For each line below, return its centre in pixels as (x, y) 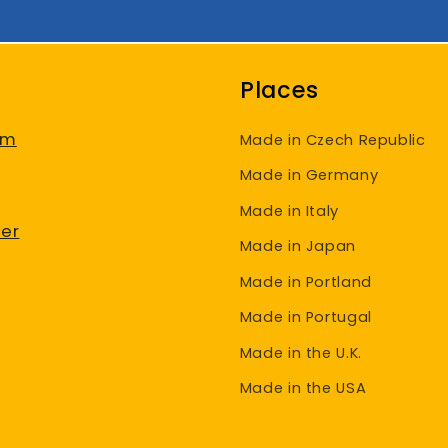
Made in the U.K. (300, 352)
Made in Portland (305, 281)
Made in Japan (297, 246)
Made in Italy (289, 210)
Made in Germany (309, 175)
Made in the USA (303, 388)
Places (279, 89)
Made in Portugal (305, 317)
